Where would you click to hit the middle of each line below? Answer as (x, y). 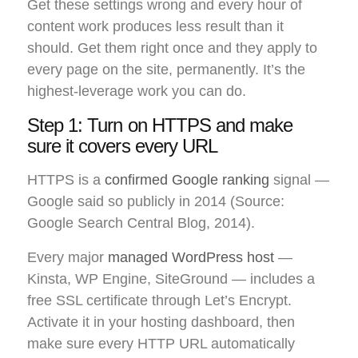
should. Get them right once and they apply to (172, 48)
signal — (299, 180)
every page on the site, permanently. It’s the (166, 70)
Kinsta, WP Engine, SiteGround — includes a (171, 279)
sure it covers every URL (122, 146)
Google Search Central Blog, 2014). (141, 223)
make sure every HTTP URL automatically (161, 344)
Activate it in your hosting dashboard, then (161, 322)
